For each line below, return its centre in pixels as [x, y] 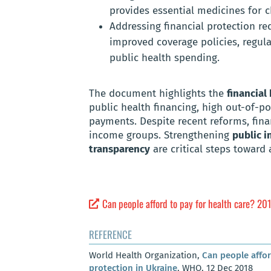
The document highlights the [158, 94]
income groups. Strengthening [161, 135]
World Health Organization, [145, 256]
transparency [119, 149]
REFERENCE [110, 235]
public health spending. [165, 58]
